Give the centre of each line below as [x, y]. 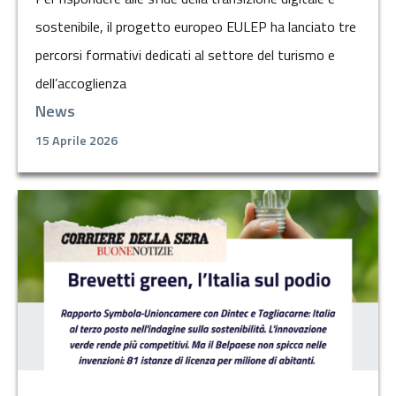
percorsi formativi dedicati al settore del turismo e [185, 55]
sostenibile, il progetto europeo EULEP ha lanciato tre [196, 27]
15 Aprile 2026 [76, 141]
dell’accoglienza [81, 84]
